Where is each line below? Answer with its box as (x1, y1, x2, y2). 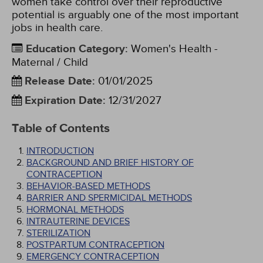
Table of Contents (12, 121, 110, 136)
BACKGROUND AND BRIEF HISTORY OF (26, 157, 194, 168)
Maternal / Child (12, 56, 88, 69)
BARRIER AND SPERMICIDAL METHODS (26, 192, 192, 204)
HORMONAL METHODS (26, 204, 124, 215)
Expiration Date (25, 94, 103, 107)
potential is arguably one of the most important (12, 8, 239, 21)
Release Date (25, 75, 92, 88)
